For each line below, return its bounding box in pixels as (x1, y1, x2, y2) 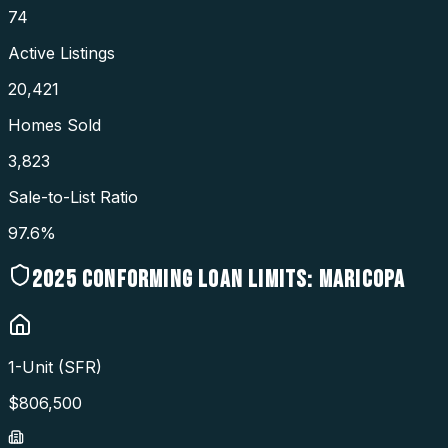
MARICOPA (318, 264, 406, 294)
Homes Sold (8, 114, 101, 135)
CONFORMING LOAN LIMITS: (76, 264, 314, 294)
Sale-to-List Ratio (8, 186, 138, 207)
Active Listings (8, 42, 115, 63)
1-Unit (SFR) (8, 357, 102, 378)
